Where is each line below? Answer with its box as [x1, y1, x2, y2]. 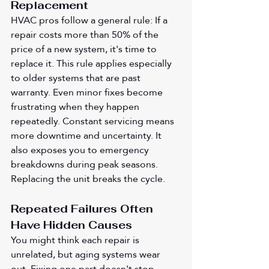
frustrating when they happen [11, 97, 142, 116]
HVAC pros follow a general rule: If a [11, 10, 170, 29]
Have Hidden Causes [11, 217, 132, 232]
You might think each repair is [11, 230, 142, 249]
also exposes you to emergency [11, 140, 151, 159]
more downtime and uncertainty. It [11, 125, 164, 145]
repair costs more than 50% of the [11, 25, 161, 44]
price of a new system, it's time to [11, 39, 159, 58]
